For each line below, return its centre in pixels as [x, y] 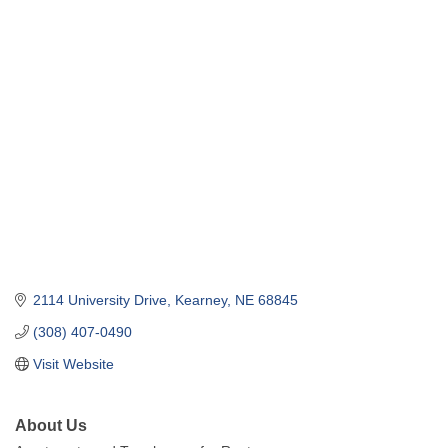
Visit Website [73, 364]
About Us [51, 425]
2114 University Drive [99, 300]
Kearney [200, 300]
